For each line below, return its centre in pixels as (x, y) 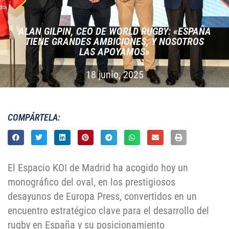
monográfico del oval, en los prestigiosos (91, 182)
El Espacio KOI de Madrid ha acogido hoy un (98, 168)
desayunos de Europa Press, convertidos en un (102, 197)
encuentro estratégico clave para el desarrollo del (108, 211)
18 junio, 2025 (114, 75)
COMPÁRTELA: (34, 117)
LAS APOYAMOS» (114, 52)
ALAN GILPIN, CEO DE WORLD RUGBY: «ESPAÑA (114, 31)
